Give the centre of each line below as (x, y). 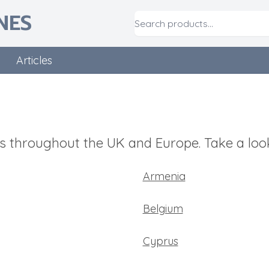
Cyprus (160, 241)
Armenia (164, 176)
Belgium (163, 209)
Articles (34, 60)
